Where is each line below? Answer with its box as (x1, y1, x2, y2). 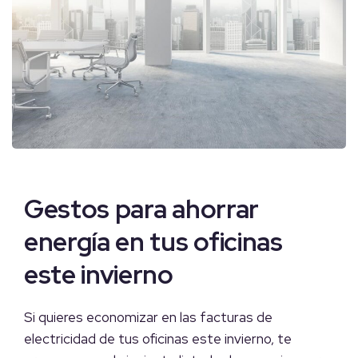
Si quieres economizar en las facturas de (24, 308, 272, 326)
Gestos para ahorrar (24, 191, 259, 226)
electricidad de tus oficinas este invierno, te (24, 329, 292, 348)
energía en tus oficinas (24, 224, 283, 259)
